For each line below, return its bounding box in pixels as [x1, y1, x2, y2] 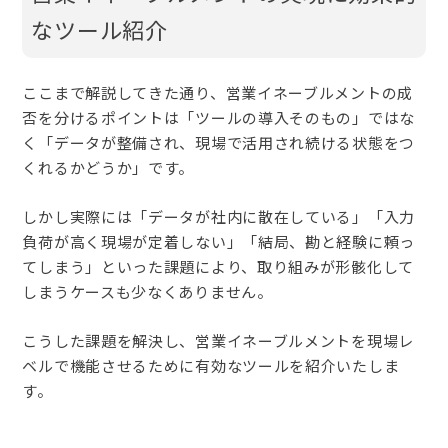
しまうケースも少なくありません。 [22, 280, 273, 302]
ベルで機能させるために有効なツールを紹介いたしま [22, 354, 400, 376]
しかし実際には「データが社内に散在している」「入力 [22, 205, 415, 227]
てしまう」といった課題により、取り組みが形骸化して [22, 255, 414, 277]
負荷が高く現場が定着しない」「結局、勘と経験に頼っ [22, 230, 415, 252]
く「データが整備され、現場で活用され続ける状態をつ [22, 131, 415, 153]
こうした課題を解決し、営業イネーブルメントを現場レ [22, 329, 414, 351]
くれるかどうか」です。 [22, 156, 195, 178]
